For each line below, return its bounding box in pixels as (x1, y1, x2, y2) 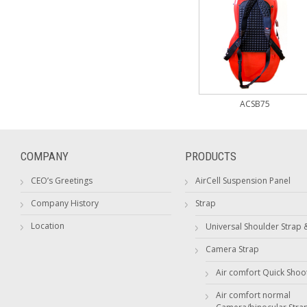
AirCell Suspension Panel (195, 175, 291, 187)
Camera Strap (206, 243, 259, 256)
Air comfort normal (216, 289, 291, 302)
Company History (31, 197, 99, 210)
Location (31, 220, 64, 232)
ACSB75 (239, 98, 270, 110)
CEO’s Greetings (31, 175, 93, 187)
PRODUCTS (185, 149, 236, 164)
